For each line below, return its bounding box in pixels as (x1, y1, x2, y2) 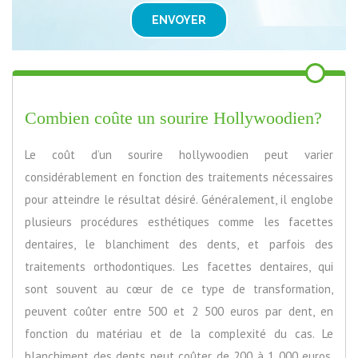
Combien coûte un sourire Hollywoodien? (25, 107, 322, 128)
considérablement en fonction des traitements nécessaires (25, 169, 333, 185)
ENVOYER (152, 13, 206, 26)
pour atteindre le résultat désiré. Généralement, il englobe (25, 191, 333, 207)
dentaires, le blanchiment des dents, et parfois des (25, 236, 333, 252)
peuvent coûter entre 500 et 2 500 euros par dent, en (25, 303, 333, 319)
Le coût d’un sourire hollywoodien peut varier (25, 146, 333, 162)
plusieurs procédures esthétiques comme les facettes (25, 213, 333, 229)
